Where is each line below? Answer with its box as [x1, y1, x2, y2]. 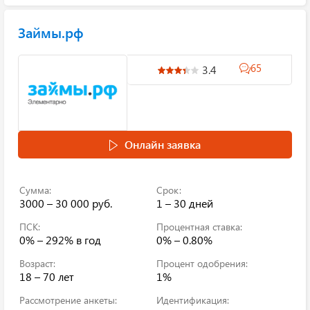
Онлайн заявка [125, 137, 201, 152]
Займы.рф [18, 23, 84, 42]
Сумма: [19, 183, 51, 197]
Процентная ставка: [156, 220, 242, 233]
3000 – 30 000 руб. [19, 196, 112, 210]
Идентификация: [156, 293, 229, 307]
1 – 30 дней [156, 196, 213, 210]
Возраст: [19, 257, 55, 270]
